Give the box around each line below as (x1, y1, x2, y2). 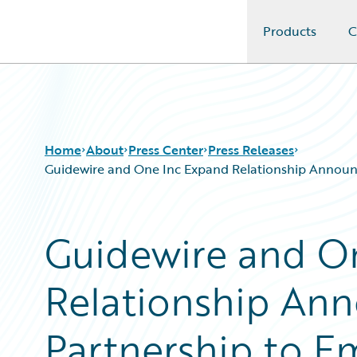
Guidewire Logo (31, 31, 124, 50)
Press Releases (208, 140, 294, 159)
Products (262, 22, 316, 41)
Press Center (128, 140, 203, 159)
